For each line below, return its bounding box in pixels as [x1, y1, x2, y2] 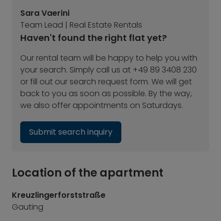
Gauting [12, 201, 43, 213]
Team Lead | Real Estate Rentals [20, 19, 142, 31]
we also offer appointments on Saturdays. [20, 100, 183, 111]
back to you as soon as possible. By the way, [20, 88, 192, 99]
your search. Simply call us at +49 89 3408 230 [20, 64, 197, 75]
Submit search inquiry [29, 126, 112, 138]
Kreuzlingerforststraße [12, 189, 106, 201]
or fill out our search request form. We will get [20, 76, 192, 87]
